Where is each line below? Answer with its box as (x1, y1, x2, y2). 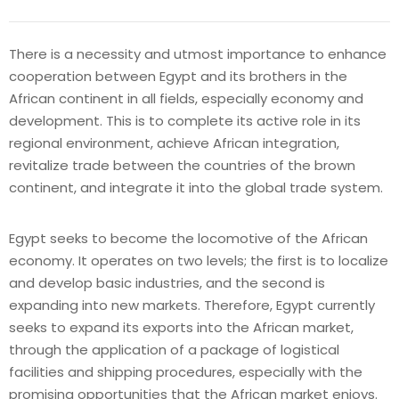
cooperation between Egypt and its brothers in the (9, 66, 347, 85)
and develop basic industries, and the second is (9, 273, 325, 292)
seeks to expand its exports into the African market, (9, 317, 354, 337)
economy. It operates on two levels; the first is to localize (9, 250, 388, 270)
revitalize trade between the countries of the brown (9, 155, 355, 175)
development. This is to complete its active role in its (9, 110, 361, 130)
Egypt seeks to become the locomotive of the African (9, 228, 368, 248)
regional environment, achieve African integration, (9, 133, 339, 152)
